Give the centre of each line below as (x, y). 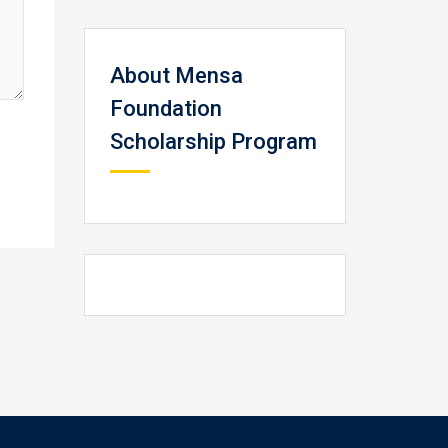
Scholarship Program (213, 141)
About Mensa (176, 75)
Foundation (165, 108)
